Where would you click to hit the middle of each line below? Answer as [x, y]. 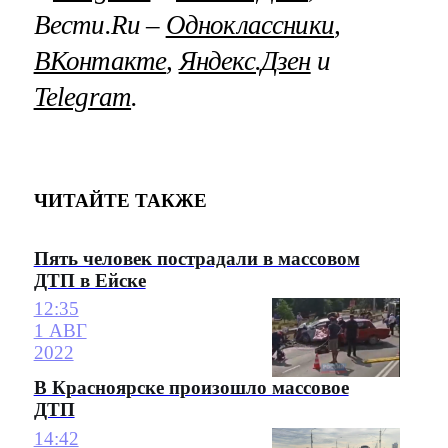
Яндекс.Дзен [244, 60]
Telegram [82, 96]
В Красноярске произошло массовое [191, 388]
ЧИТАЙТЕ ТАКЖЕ [120, 201]
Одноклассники [250, 24]
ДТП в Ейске [89, 281]
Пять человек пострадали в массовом [196, 259]
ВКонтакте [100, 60]
